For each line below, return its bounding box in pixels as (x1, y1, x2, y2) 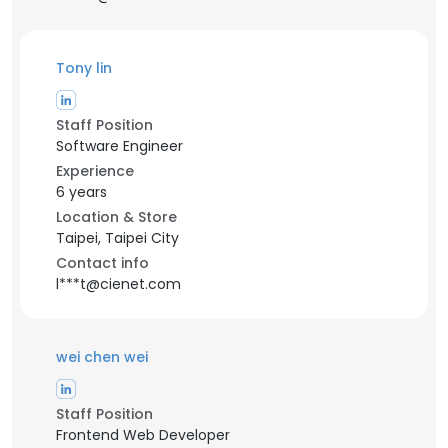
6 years (56, 182, 107, 202)
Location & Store (56, 207, 177, 227)
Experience (56, 161, 134, 181)
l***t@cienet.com (56, 274, 181, 294)
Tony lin (56, 58, 112, 78)
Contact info (56, 253, 149, 273)
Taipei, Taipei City (56, 228, 179, 248)
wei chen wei (56, 347, 148, 367)
